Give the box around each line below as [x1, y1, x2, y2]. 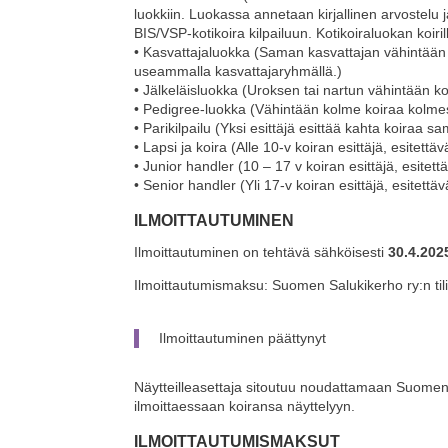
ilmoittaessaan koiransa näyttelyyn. [134, 398, 356, 415]
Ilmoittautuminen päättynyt [159, 330, 327, 347]
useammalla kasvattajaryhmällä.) [134, 63, 343, 80]
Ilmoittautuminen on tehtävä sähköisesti [134, 244, 389, 261]
